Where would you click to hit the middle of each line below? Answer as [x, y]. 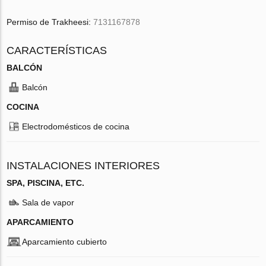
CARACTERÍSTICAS [57, 50]
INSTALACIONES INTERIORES [83, 165]
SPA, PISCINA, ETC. [46, 183]
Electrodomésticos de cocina [76, 126]
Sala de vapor [48, 202]
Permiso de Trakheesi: [50, 22]
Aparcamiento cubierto [65, 241]
